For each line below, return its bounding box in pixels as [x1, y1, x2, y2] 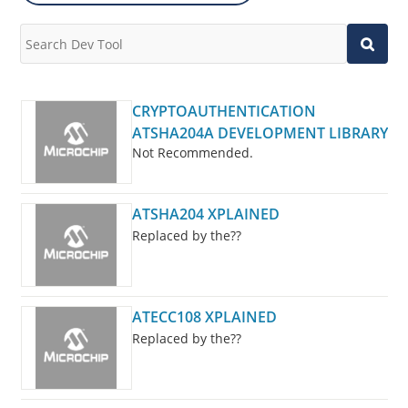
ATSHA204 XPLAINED [131, 204, 280, 225]
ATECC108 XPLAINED [131, 307, 277, 328]
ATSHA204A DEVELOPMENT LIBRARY [131, 123, 388, 144]
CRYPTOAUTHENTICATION [131, 101, 316, 122]
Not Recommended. [131, 144, 253, 162]
